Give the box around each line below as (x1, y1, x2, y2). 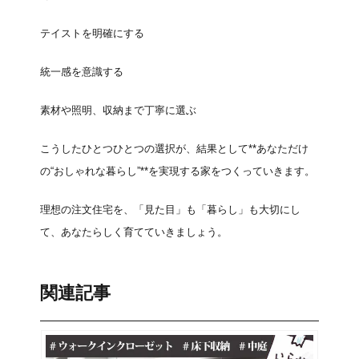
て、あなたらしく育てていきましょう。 (40, 225, 228, 238)
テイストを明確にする (40, 26, 144, 39)
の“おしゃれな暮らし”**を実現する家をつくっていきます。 (40, 164, 315, 177)
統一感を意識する (40, 65, 123, 78)
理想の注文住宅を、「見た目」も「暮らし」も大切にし (40, 203, 301, 216)
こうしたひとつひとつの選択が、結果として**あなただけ (40, 142, 309, 155)
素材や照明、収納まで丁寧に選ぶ (40, 103, 196, 116)
